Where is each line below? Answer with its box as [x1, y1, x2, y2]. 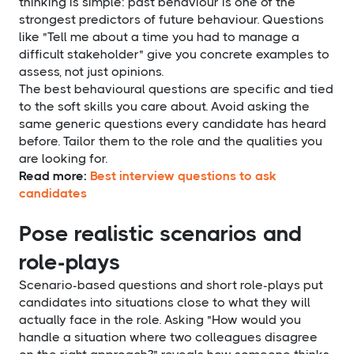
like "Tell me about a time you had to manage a [19, 28, 299, 44]
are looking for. [19, 150, 107, 166]
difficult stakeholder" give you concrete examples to [19, 46, 330, 62]
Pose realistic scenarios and [19, 220, 302, 247]
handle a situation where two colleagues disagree [19, 329, 318, 345]
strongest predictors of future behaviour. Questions [19, 11, 324, 27]
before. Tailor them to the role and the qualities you [19, 133, 322, 149]
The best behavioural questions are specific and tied [19, 81, 333, 96]
